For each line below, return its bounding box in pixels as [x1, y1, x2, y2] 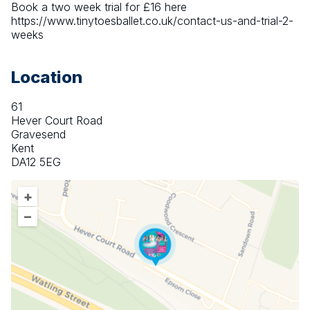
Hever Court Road [11, 113, 102, 128]
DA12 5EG [11, 155, 61, 170]
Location [11, 67, 82, 88]
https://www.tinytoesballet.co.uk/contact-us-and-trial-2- [11, 14, 293, 28]
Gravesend [11, 127, 66, 142]
